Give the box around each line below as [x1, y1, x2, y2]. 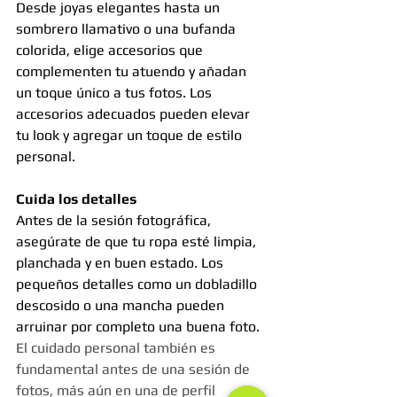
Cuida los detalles [16, 191, 136, 208]
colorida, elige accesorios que [16, 42, 206, 59]
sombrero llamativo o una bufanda [16, 20, 239, 38]
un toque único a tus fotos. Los [16, 84, 215, 102]
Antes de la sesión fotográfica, [16, 212, 214, 230]
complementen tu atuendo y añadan [16, 63, 250, 81]
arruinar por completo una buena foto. [16, 318, 263, 336]
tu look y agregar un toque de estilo [16, 127, 245, 144]
